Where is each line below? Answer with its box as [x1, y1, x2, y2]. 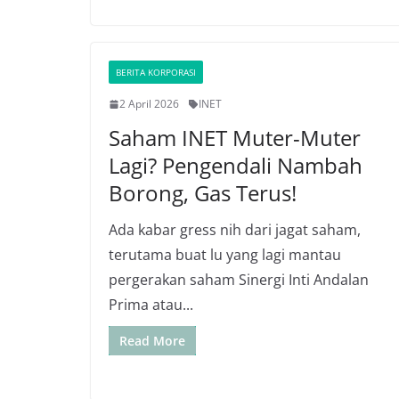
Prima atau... [109, 295, 193, 314]
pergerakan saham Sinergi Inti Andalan [109, 270, 369, 289]
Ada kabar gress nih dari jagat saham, [109, 220, 361, 240]
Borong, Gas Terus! [109, 178, 297, 208]
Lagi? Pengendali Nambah [109, 151, 362, 180]
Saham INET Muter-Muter [109, 123, 361, 152]
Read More [119, 332, 185, 349]
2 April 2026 [119, 96, 179, 111]
